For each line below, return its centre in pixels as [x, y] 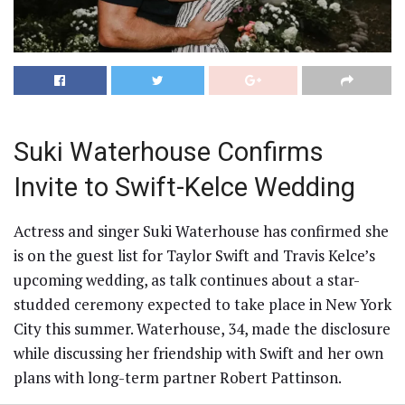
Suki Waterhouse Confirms [169, 152]
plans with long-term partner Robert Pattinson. [178, 377]
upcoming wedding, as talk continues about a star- [187, 279]
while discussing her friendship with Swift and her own [198, 353]
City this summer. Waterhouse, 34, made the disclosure [202, 328]
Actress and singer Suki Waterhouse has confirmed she [201, 231]
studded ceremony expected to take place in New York [202, 304]
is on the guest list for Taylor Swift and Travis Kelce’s [194, 255]
